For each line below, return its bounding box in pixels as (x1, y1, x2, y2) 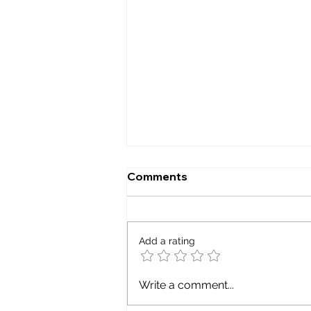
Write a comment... (139, 278, 234, 292)
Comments (127, 169, 187, 184)
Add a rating (139, 235, 195, 247)
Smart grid (144, 217, 208, 233)
